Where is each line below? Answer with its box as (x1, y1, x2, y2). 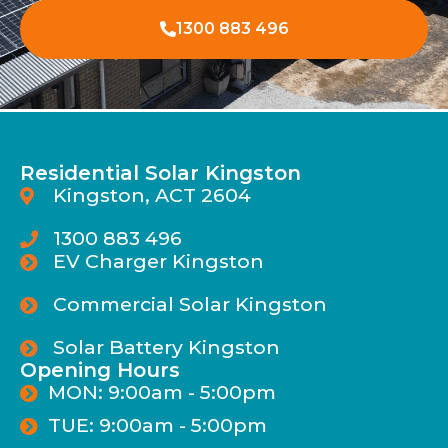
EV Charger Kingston (52, 249, 264, 274)
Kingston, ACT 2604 (52, 183, 251, 208)
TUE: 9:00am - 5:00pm (47, 413, 267, 438)
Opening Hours (20, 358, 180, 383)
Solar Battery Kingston (52, 335, 280, 360)
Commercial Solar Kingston (52, 292, 327, 317)
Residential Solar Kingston (20, 161, 301, 186)
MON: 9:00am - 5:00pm (47, 380, 276, 405)
